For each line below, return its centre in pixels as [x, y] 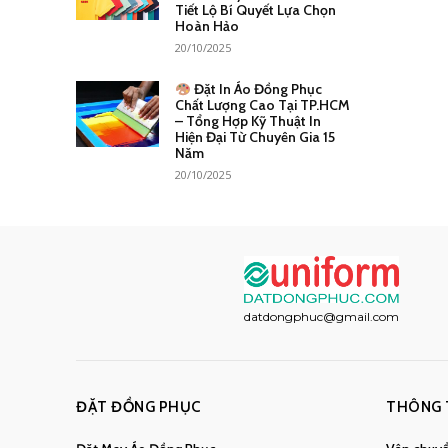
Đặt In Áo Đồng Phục [256, 89]
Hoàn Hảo [206, 26]
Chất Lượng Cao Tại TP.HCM [262, 105]
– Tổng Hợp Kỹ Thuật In [247, 121]
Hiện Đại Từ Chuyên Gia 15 [254, 137]
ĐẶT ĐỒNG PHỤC [138, 406]
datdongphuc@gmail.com [321, 316]
